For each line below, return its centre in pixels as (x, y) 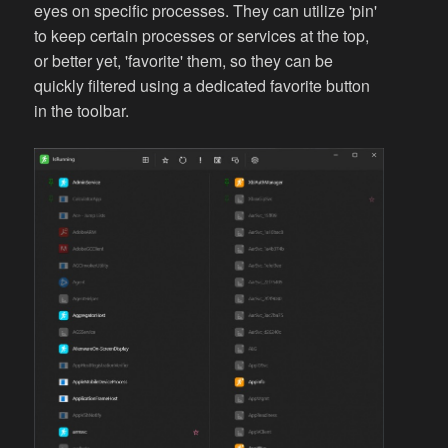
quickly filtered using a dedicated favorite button (202, 86)
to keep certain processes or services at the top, (202, 36)
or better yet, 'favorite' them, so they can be (184, 61)
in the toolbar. (82, 111)
